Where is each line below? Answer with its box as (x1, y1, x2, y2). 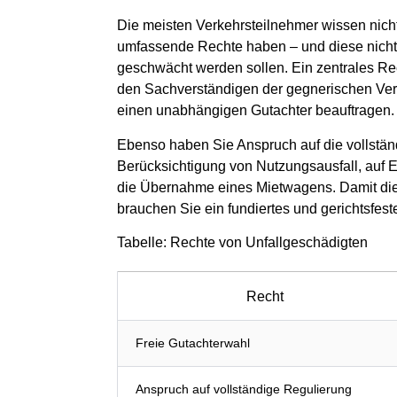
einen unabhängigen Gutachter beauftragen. (117, 103, 394, 119)
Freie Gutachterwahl (136, 335, 250, 350)
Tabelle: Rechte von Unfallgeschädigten (117, 234, 368, 250)
